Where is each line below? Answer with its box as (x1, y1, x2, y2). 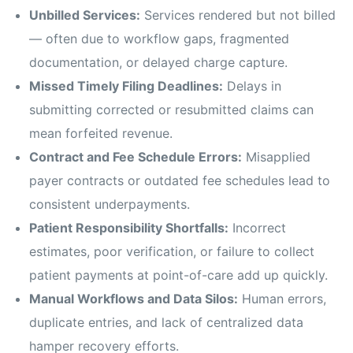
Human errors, (238, 291, 327, 307)
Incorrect (229, 220, 287, 236)
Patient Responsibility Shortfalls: (29, 220, 229, 236)
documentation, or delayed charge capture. (29, 54, 288, 71)
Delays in (223, 78, 282, 95)
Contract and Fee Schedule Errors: (29, 149, 243, 165)
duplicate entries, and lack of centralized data (29, 314, 304, 331)
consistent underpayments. (29, 196, 191, 213)
